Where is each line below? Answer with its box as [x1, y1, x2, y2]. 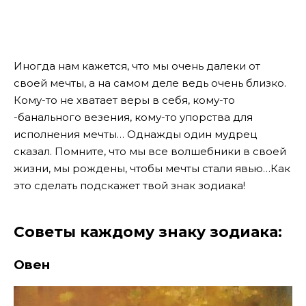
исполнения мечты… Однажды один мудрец [14, 127, 257, 141]
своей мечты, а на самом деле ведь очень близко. [14, 76, 286, 89]
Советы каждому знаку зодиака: [14, 222, 282, 240]
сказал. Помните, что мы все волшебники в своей [14, 144, 286, 158]
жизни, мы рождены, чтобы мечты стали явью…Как [14, 161, 290, 175]
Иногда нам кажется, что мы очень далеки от [14, 59, 260, 72]
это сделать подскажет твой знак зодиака [14, 178, 243, 192]
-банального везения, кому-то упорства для [14, 110, 253, 124]
